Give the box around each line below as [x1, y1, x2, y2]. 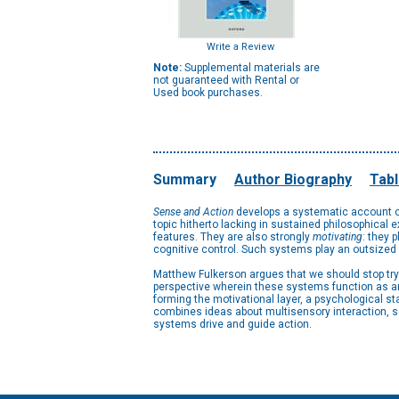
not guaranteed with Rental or [153, 74, 299, 86]
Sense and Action [153, 206, 236, 218]
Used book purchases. [153, 86, 263, 99]
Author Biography [234, 171, 352, 188]
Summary [153, 171, 216, 188]
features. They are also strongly [153, 231, 313, 243]
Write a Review [207, 41, 274, 53]
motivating [313, 231, 362, 243]
